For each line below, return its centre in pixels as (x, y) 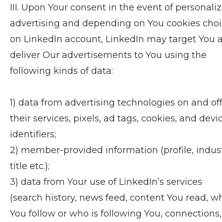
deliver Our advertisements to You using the (108, 55)
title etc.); (30, 166)
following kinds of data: (61, 71)
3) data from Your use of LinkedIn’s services (106, 182)
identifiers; (33, 134)
